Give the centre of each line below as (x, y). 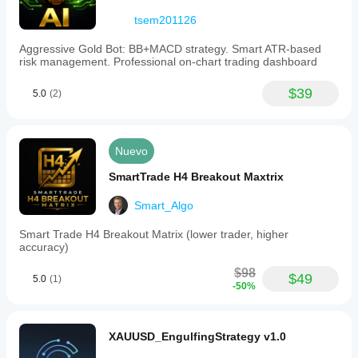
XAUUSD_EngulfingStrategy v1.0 (197, 336)
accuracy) (44, 247)
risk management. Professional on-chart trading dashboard (168, 62)
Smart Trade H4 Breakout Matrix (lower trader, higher (154, 234)
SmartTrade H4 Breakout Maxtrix (196, 177)
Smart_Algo (164, 205)
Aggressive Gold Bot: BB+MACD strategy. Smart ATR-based (170, 49)
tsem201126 (165, 20)
